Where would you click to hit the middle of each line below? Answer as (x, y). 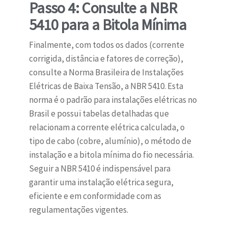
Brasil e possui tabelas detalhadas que (99, 114)
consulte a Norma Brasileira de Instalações (106, 73)
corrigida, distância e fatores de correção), (106, 59)
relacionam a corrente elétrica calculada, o (107, 127)
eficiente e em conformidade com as (95, 196)
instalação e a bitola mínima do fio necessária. (111, 155)
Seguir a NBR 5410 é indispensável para (99, 169)
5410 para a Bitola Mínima (108, 25)
